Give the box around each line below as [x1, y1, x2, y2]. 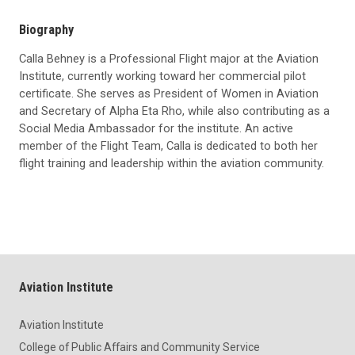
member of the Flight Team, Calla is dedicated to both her [19, 139, 318, 154]
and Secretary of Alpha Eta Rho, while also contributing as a [19, 104, 330, 119]
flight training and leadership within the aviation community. [19, 156, 324, 171]
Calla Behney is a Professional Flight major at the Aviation [19, 52, 319, 67]
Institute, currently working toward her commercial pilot [19, 69, 306, 84]
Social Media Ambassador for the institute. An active [19, 121, 293, 136]
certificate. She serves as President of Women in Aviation [19, 86, 319, 101]
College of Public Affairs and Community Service [19, 340, 260, 353]
